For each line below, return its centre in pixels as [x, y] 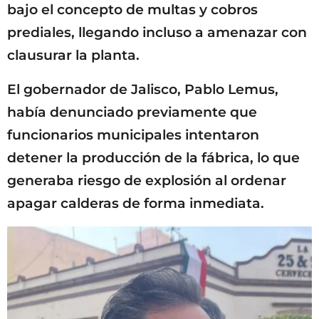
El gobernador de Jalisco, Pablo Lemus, [143, 90]
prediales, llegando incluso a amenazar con [157, 32]
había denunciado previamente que [132, 113]
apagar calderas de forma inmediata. [136, 204]
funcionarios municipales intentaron [133, 135]
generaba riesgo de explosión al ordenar [147, 181]
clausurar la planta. [73, 55]
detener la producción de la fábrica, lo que [153, 158]
